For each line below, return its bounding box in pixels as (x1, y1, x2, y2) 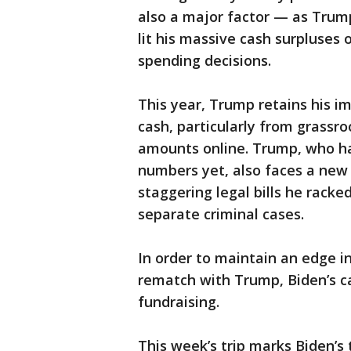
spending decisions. (138, 51, 271, 71)
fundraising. (138, 292, 219, 312)
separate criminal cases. (138, 204, 304, 224)
